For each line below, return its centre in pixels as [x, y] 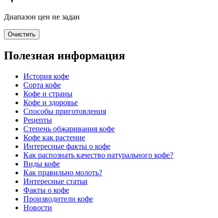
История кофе [46, 76]
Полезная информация [64, 55]
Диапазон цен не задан [42, 17]
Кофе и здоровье [51, 102]
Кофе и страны [48, 93]
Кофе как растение [54, 137]
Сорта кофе [42, 85]
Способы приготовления [65, 111]
